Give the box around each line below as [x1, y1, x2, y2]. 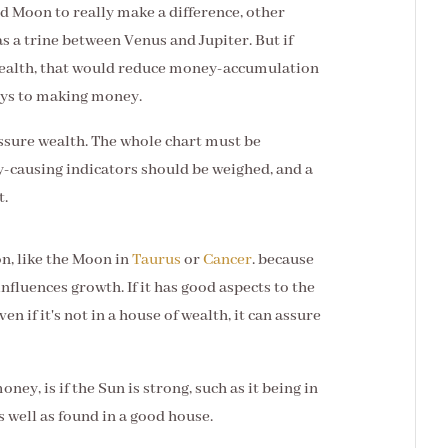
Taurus [132, 250, 181, 270]
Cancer [203, 250, 252, 270]
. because [252, 250, 314, 270]
